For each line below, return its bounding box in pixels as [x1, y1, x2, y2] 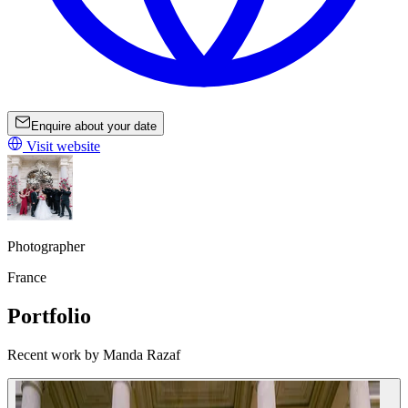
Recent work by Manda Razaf [7, 346, 180, 362]
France [7, 269, 46, 285]
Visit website [23, 138, 100, 154]
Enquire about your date [31, 118, 157, 133]
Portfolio [7, 303, 91, 328]
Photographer [7, 238, 85, 254]
